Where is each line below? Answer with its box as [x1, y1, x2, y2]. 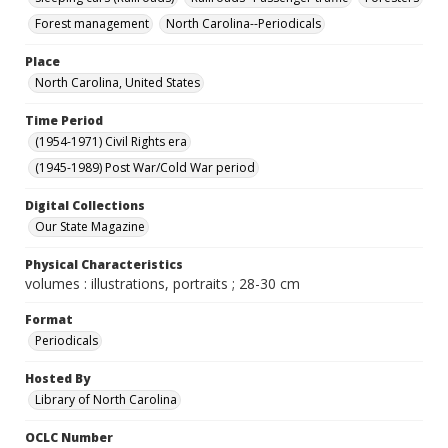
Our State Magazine [35, 218, 145, 235]
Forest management [35, 15, 149, 32]
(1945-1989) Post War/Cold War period [35, 159, 255, 176]
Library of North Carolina [35, 391, 177, 408]
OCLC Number [25, 429, 113, 446]
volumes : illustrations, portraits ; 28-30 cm [25, 274, 300, 293]
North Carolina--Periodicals [166, 15, 321, 32]
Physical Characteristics [25, 256, 183, 273]
